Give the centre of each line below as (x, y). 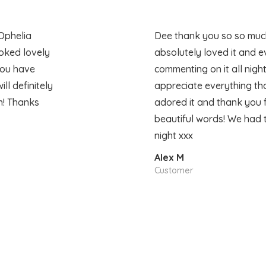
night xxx (173, 135)
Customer (174, 171)
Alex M (169, 158)
